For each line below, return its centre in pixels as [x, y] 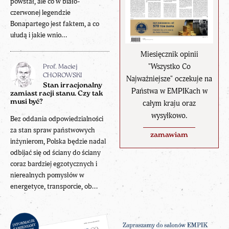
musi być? [27, 102]
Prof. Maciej [60, 67]
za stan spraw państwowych [53, 130]
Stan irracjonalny [73, 85]
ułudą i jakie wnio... [39, 35]
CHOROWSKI [62, 75]
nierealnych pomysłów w [47, 175]
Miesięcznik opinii [169, 54]
